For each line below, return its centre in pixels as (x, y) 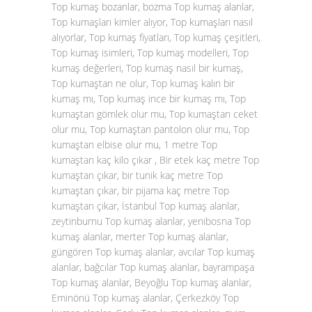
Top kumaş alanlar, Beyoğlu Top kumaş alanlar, (151, 282)
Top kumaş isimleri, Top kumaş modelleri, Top (150, 53)
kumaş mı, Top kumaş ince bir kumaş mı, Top (149, 99)
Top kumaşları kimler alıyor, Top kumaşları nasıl (152, 22)
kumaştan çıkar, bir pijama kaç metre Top (140, 190)
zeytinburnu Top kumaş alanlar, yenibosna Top (151, 221)
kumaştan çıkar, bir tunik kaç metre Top (137, 175)
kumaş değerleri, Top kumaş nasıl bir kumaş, (147, 68)
